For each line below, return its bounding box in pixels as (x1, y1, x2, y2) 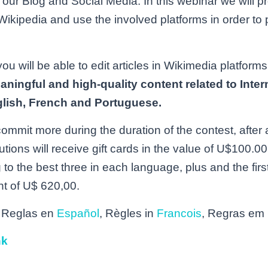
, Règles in (99, 207, 157, 220)
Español (57, 207, 99, 220)
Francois (157, 207, 202, 220)
